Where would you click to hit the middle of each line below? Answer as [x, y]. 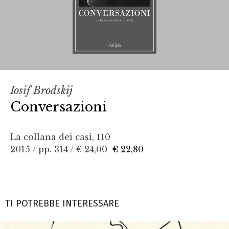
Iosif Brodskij [41, 90]
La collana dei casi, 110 [60, 137]
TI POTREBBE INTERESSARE [62, 203]
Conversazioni [59, 107]
